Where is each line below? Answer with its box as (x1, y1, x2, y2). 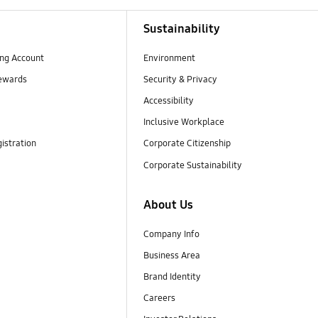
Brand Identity (143, 270, 201, 283)
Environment (143, 53, 195, 65)
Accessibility (143, 95, 194, 107)
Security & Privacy (143, 74, 217, 86)
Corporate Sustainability (143, 159, 244, 171)
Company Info (143, 228, 199, 240)
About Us (143, 197, 193, 212)
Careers (143, 292, 175, 304)
